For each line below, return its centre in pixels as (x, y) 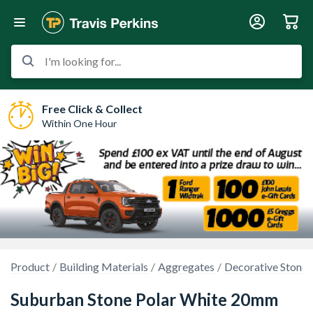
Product (30, 267)
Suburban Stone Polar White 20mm (144, 299)
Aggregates (186, 267)
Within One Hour (79, 123)
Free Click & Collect (92, 108)
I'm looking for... (83, 61)
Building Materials (104, 267)
